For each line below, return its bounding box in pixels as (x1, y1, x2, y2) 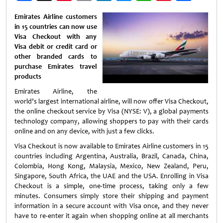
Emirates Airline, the (14, 87, 97, 96)
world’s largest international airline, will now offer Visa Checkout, (14, 97, 209, 106)
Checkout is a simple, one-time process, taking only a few (14, 182, 209, 190)
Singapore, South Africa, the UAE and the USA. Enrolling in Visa (14, 172, 209, 180)
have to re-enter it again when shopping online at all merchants (14, 212, 209, 220)
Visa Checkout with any (14, 32, 97, 41)
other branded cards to (14, 52, 97, 61)
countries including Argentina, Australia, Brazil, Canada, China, (14, 152, 209, 160)
